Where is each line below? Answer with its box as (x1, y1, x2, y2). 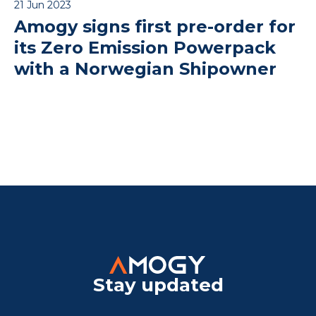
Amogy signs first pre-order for (14, 16, 296, 37)
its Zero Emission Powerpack (14, 37, 276, 58)
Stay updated (92, 273, 224, 296)
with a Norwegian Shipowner (14, 58, 286, 79)
